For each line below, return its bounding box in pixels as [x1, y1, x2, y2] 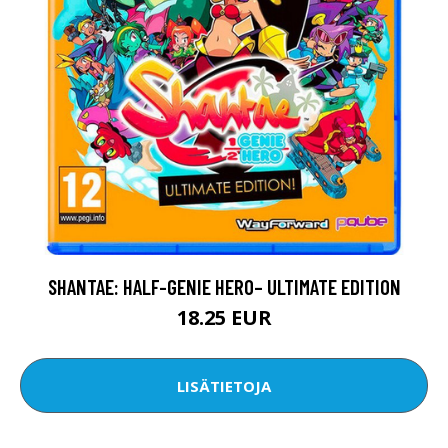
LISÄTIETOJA [177, 375, 271, 396]
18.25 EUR [176, 304, 272, 332]
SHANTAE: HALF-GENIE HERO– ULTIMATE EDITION [47, 274, 401, 300]
